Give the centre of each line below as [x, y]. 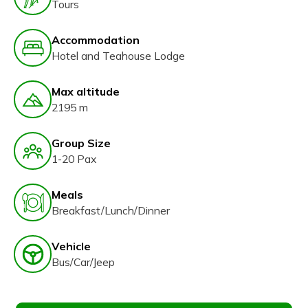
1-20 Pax [74, 158]
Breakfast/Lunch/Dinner [111, 210]
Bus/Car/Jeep [83, 262]
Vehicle [71, 246]
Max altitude [86, 91]
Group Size [81, 143]
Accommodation [96, 40]
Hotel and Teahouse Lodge [118, 55]
